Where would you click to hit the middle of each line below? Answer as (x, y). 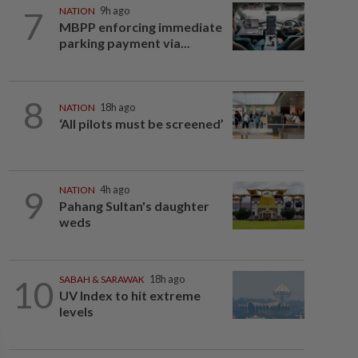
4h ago (114, 190)
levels (76, 311)
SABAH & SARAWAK (101, 279)
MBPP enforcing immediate (140, 27)
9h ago (114, 11)
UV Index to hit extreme (129, 295)
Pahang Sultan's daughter (134, 206)
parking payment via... (124, 43)
